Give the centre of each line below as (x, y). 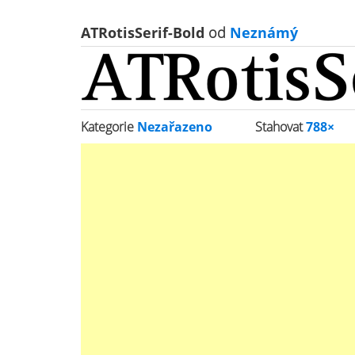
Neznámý (262, 32)
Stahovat (281, 127)
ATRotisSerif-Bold (145, 32)
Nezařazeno (175, 127)
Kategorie (109, 127)
